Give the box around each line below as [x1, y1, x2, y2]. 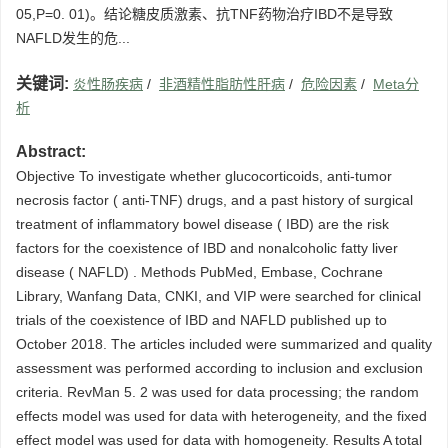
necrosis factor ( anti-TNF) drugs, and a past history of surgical [16, 192, 413, 209]
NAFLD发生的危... [16, 30, 130, 47]
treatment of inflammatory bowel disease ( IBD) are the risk [16, 216, 389, 233]
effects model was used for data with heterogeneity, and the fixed [16, 408, 427, 425]
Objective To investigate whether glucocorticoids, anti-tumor [16, 168, 392, 185]
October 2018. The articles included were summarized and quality [16, 336, 432, 353]
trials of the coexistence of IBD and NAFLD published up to [16, 312, 387, 329]
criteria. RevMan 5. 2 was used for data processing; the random [16, 384, 419, 401]
